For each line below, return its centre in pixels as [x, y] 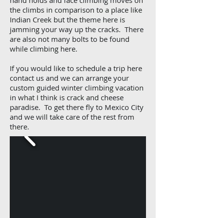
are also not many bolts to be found [70, 39]
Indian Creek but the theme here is [67, 19]
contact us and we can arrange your [69, 78]
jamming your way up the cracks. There [77, 29]
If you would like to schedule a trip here [76, 68]
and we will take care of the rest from [72, 117]
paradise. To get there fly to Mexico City [77, 107]
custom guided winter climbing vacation [77, 88]
